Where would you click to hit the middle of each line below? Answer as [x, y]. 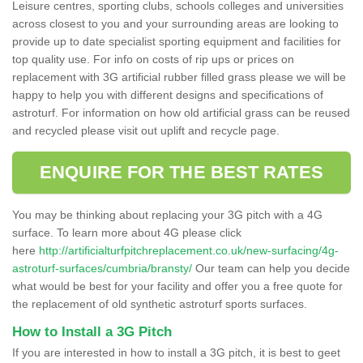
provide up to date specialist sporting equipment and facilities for [177, 41]
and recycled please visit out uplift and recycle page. [146, 130]
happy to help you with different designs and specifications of [168, 94]
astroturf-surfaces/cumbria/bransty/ [102, 268]
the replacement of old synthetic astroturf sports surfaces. [160, 303]
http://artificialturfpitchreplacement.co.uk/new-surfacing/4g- [189, 250]
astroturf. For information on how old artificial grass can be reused [181, 112]
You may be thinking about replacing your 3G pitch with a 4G [167, 214]
